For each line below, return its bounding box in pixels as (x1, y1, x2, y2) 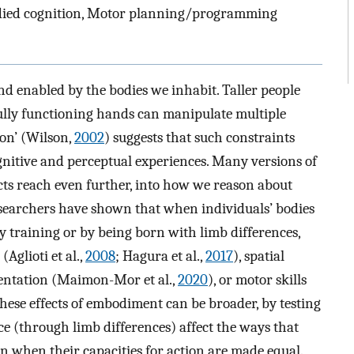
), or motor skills (208, 271, 307, 289)
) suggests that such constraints (104, 129, 295, 147)
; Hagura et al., (115, 247, 205, 265)
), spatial (233, 247, 284, 265)
